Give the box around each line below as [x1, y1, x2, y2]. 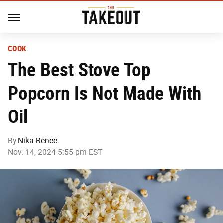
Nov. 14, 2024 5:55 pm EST [8, 147, 102, 157]
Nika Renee [18, 136, 57, 145]
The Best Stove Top [8, 58, 150, 81]
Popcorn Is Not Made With [8, 82, 201, 104]
